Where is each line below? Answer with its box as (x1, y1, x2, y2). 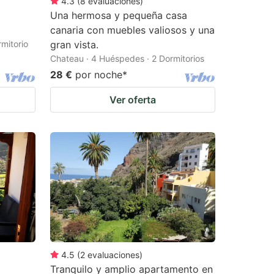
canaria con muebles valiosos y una (50, 23, 215, 36)
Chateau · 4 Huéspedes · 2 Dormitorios (50, 53, 204, 64)
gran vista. (50, 38, 98, 51)
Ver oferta (109, 93, 156, 106)
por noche (75, 68, 122, 81)
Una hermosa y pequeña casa (50, 9, 187, 21)
